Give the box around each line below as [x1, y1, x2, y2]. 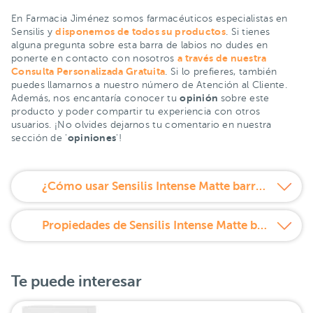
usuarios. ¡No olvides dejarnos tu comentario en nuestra [11, 119, 272, 130]
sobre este [220, 92, 270, 103]
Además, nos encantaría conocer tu [11, 92, 180, 103]
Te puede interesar [11, 272, 142, 291]
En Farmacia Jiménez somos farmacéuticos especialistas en [11, 13, 288, 24]
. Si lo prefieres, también [165, 66, 277, 77]
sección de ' [11, 132, 68, 143]
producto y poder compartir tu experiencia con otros [11, 105, 261, 117]
